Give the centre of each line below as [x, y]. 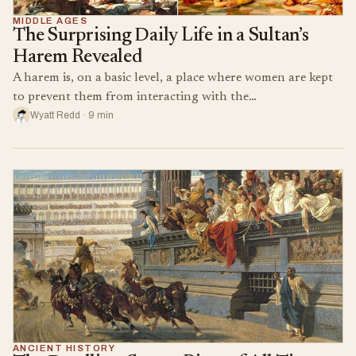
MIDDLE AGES [50, 21]
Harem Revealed [77, 58]
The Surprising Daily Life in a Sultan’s [161, 36]
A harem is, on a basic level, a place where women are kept [173, 78]
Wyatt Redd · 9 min [72, 116]
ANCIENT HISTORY [64, 348]
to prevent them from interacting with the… [135, 97]
